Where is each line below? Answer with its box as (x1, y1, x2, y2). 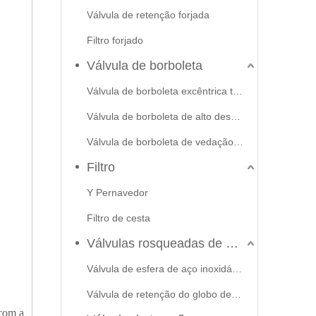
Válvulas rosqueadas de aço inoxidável (226, 236, 238, 250)
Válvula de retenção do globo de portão (231, 288, 241, 300)
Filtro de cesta (87, 212, 150, 224)
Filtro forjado (87, 35, 143, 46)
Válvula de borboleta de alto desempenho (231, 111, 241, 122)
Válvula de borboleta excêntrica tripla (233, 85, 243, 97)
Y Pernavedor (87, 187, 148, 198)
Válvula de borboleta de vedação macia (233, 136, 243, 147)
